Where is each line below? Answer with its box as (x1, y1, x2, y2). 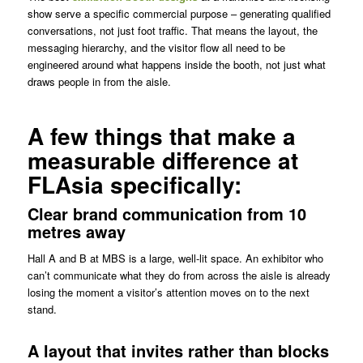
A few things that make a (27, 119, 296, 153)
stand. (27, 301, 57, 318)
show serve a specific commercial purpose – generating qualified (27, 6, 331, 22)
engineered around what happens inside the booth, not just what (27, 57, 326, 73)
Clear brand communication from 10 (27, 202, 306, 226)
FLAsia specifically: (27, 168, 241, 202)
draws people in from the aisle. (27, 74, 171, 90)
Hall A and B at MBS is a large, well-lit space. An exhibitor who (27, 250, 323, 267)
